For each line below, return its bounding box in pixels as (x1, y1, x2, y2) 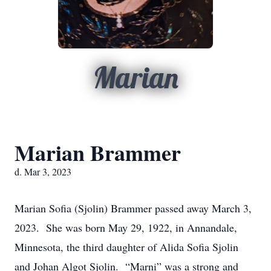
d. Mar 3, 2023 (15, 165, 71, 178)
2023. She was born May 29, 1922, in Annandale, (15, 220, 237, 235)
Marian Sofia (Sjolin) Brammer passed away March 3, (15, 201, 252, 215)
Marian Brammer (15, 137, 181, 168)
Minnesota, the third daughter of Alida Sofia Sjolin (15, 240, 238, 254)
